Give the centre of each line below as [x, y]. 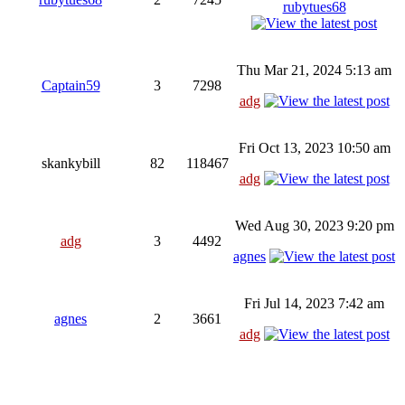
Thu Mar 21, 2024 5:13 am [314, 70]
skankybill [71, 163]
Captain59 [71, 85]
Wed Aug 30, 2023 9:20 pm [314, 225]
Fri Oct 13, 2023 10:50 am [314, 147]
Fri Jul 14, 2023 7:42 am [314, 303]
